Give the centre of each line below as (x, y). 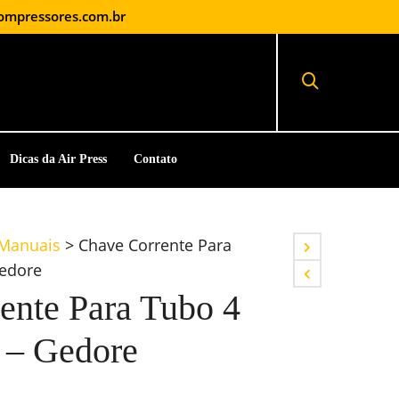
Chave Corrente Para (155, 245)
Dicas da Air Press (58, 159)
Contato (155, 159)
